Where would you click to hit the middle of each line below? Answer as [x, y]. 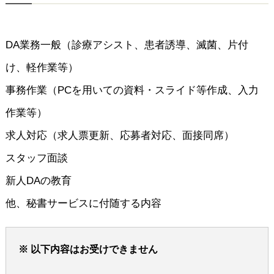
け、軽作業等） [42, 68]
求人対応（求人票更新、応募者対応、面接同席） [120, 136]
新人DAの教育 [38, 181]
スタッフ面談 [36, 158]
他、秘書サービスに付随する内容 [83, 204]
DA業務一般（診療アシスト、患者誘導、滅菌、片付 [127, 45]
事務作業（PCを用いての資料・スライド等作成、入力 [132, 91]
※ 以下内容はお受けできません [88, 250]
